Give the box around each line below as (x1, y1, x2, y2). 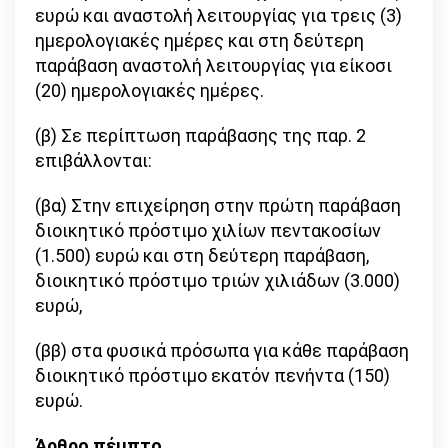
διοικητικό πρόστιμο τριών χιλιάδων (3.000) (35, 270, 400, 292)
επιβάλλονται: (35, 150, 152, 172)
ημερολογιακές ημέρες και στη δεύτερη (35, 30, 364, 52)
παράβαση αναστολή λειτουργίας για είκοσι (35, 55, 392, 77)
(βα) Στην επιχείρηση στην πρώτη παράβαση (35, 195, 401, 217)
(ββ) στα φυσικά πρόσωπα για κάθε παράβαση (35, 340, 409, 362)
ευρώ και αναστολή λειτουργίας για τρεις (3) (35, 5, 402, 27)
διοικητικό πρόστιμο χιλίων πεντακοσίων (35, 220, 381, 242)
